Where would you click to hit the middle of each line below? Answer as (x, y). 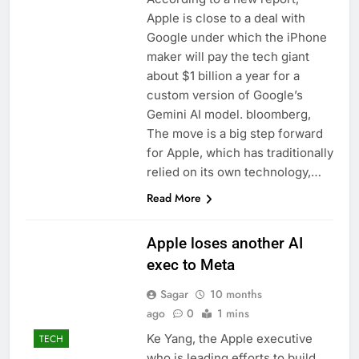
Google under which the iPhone (236, 38)
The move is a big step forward (234, 134)
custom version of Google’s (224, 95)
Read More (173, 198)
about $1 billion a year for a (223, 76)
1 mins (233, 314)
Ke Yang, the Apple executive (229, 339)
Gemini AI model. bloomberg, (228, 115)
